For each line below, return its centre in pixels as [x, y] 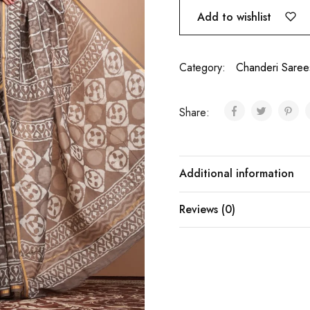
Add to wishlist [235, 17]
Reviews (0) [208, 210]
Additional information [237, 174]
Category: [203, 68]
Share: [197, 113]
